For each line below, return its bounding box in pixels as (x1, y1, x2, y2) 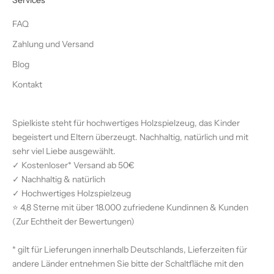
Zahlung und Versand (12, 39, 94, 50)
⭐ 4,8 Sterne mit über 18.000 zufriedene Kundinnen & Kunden (12, 202, 248, 213)
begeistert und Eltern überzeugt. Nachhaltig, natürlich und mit (12, 131, 248, 143)
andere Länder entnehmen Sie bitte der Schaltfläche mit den (12, 258, 243, 270)
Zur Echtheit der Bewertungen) (16, 216, 135, 228)
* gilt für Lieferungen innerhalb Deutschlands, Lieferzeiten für (12, 244, 247, 256)
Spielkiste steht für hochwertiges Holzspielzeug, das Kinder (12, 117, 240, 129)
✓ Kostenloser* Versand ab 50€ (12, 160, 135, 171)
